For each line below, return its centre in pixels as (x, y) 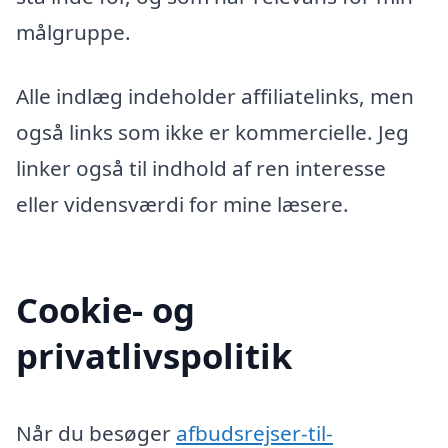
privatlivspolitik (154, 355)
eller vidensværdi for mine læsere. (182, 203)
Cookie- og (105, 309)
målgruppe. (73, 32)
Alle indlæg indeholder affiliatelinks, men (215, 95)
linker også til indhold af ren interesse (201, 167)
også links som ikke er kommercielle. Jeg (212, 131)
